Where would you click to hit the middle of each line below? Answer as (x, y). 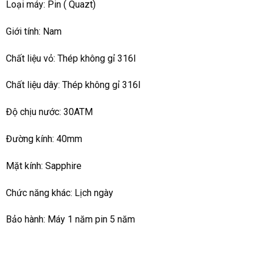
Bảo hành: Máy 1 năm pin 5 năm (70, 220)
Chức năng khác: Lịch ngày (59, 193)
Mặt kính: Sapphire (43, 166)
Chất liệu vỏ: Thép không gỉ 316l (70, 58)
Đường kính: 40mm (44, 139)
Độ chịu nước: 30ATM (49, 112)
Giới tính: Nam (33, 31)
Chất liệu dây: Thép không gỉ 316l (73, 85)
